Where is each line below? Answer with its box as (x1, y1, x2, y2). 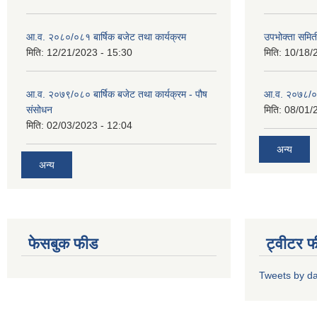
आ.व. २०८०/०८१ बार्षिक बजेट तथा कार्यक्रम (26, 30, 186, 42)
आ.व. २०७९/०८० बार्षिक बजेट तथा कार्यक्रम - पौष (26, 88, 207, 100)
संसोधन (26, 103, 52, 115)
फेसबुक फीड (28, 235, 98, 253)
